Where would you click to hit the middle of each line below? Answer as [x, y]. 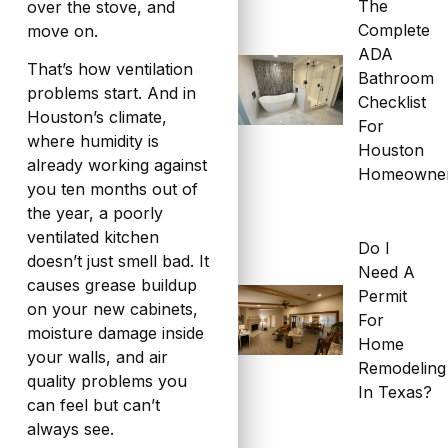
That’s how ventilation [109, 69]
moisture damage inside [115, 333]
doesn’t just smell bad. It [117, 261]
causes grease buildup [111, 285]
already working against [116, 165]
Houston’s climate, [96, 117]
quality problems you [106, 381]
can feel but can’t [93, 405]
